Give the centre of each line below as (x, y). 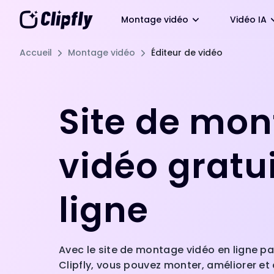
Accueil (36, 53)
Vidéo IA (248, 20)
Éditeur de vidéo (187, 53)
